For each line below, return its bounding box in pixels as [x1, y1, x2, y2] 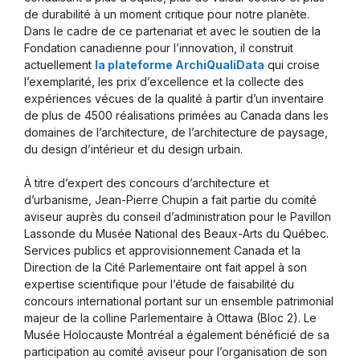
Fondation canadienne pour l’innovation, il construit [24, 41, 293, 55]
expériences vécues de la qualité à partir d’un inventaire [24, 92, 324, 106]
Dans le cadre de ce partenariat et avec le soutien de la [24, 24, 321, 39]
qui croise [264, 58, 320, 72]
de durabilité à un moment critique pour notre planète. [24, 7, 309, 22]
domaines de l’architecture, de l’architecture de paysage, [24, 125, 328, 140]
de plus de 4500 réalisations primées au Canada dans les [24, 108, 329, 123]
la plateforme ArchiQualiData [95, 58, 264, 72]
